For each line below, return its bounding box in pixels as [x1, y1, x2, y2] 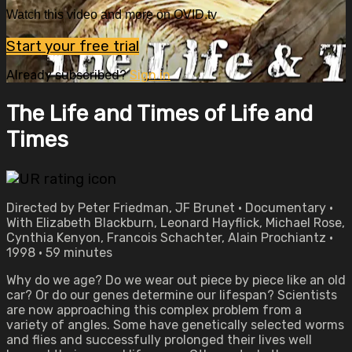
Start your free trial [6, 37, 139, 55]
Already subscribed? [6, 67, 130, 82]
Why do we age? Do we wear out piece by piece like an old [6, 273, 346, 288]
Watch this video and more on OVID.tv [6, 8, 217, 22]
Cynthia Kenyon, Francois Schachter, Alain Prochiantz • [6, 230, 333, 245]
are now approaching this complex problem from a [6, 302, 302, 317]
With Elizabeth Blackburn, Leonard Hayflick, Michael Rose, [6, 215, 345, 230]
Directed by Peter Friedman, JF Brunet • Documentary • [6, 200, 333, 215]
